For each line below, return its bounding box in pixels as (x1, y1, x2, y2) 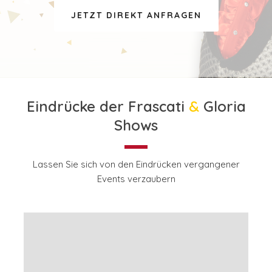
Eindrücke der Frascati (26, 97, 189, 116)
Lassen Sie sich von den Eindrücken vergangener (32, 158, 240, 171)
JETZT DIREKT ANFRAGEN (70, 10, 202, 21)
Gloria (199, 97, 246, 116)
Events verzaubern (97, 173, 175, 185)
